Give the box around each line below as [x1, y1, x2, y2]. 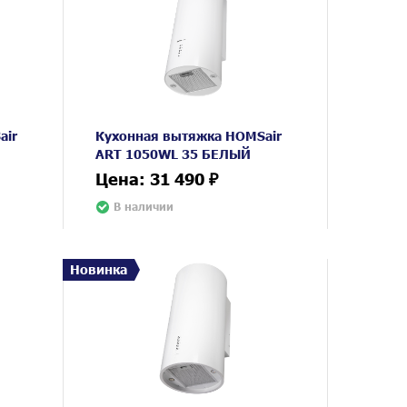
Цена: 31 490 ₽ [95, 167, 219, 189]
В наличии [114, 199, 174, 213]
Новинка [70, 260, 128, 277]
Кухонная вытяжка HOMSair [95, 126, 283, 144]
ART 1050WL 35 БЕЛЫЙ [95, 144, 252, 162]
